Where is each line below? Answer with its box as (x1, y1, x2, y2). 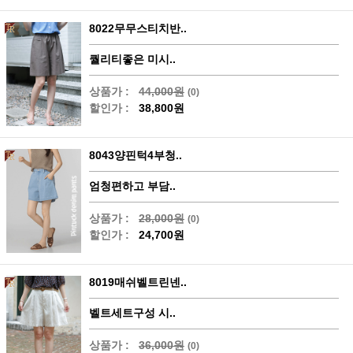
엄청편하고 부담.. (89, 179, 176, 192)
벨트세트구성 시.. (89, 307, 176, 320)
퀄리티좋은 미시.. (89, 52, 176, 65)
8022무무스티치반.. (89, 21, 187, 35)
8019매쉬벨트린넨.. (89, 276, 187, 289)
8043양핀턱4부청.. (89, 148, 182, 162)
